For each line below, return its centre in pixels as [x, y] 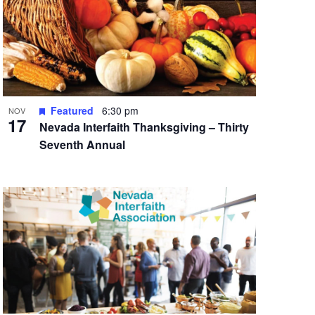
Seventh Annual [82, 144]
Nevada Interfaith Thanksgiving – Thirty [144, 127]
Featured [72, 110]
